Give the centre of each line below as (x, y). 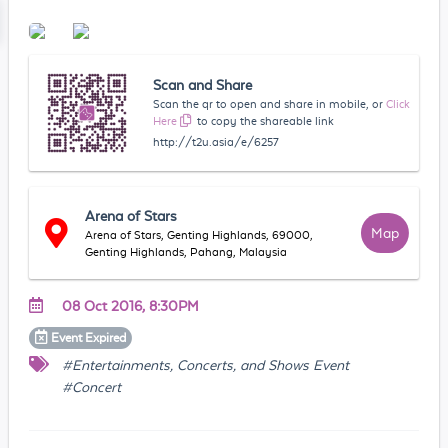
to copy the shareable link (266, 120)
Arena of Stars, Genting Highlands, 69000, (199, 234)
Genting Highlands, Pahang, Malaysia (186, 251)
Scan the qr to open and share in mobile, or (268, 103)
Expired (106, 337)
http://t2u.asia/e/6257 (216, 141)
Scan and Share (203, 84)
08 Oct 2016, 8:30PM (130, 305)
